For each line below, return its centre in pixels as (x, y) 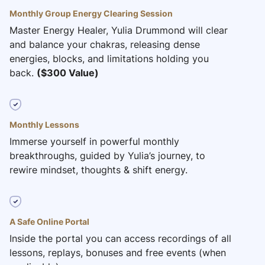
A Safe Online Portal (49, 222)
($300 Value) (68, 73)
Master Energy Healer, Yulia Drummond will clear (119, 30)
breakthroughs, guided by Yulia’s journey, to (107, 156)
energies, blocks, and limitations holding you (109, 59)
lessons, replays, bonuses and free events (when (118, 253)
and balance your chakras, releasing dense (105, 45)
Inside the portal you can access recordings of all (120, 239)
